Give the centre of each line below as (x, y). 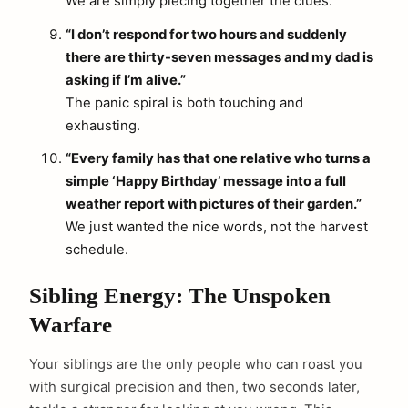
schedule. (97, 249)
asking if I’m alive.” (126, 80)
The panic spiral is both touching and (184, 102)
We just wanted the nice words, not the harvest (217, 226)
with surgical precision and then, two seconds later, (194, 387)
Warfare (71, 324)
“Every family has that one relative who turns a (218, 158)
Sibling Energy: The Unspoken (180, 295)
